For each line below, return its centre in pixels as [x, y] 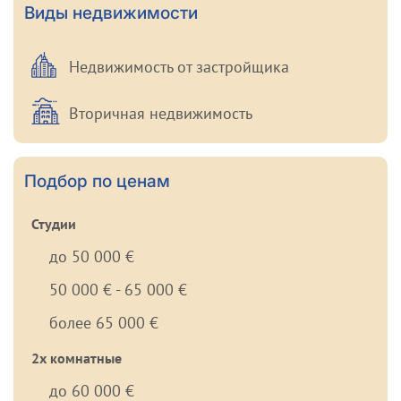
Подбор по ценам [97, 182]
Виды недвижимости [111, 13]
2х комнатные [77, 358]
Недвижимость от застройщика [179, 67]
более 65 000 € [104, 323]
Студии [54, 224]
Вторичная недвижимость [161, 114]
